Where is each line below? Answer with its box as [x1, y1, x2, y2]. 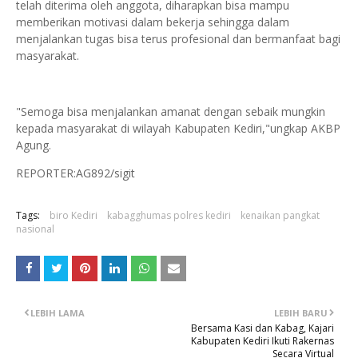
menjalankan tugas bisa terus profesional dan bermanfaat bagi [16, 31, 340, 47]
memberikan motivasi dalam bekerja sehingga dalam [16, 14, 289, 30]
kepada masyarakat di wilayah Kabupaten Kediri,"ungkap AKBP [16, 121, 340, 137]
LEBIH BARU [274, 307, 328, 320]
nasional [16, 222, 54, 237]
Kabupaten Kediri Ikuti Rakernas [191, 334, 334, 348]
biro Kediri [50, 209, 97, 223]
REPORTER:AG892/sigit [16, 165, 135, 181]
